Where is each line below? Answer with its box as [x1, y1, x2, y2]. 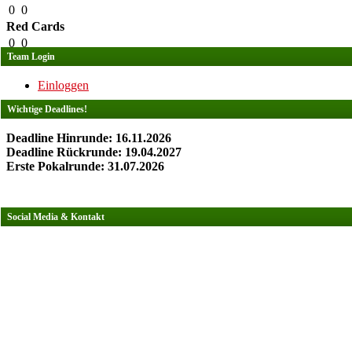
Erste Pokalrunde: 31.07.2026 [6, 159, 164, 173]
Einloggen [38, 79, 89, 92]
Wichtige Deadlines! [7, 104, 87, 115]
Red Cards [6, 20, 64, 33]
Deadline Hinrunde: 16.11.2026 [6, 131, 171, 145]
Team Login [7, 51, 55, 62]
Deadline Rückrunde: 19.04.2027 [6, 145, 181, 159]
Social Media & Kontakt [7, 211, 104, 222]
